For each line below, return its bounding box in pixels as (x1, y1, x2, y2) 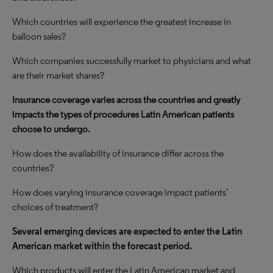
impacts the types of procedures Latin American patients (12, 108, 234, 120)
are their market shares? (12, 69, 104, 81)
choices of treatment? (12, 201, 98, 213)
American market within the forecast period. (12, 240, 192, 252)
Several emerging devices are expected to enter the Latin (12, 225, 243, 237)
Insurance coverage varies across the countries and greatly (12, 94, 240, 105)
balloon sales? (12, 30, 66, 42)
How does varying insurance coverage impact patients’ (12, 186, 229, 198)
